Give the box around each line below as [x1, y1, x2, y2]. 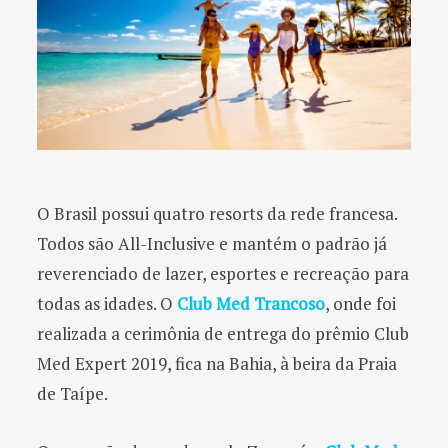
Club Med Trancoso [177, 291, 325, 315]
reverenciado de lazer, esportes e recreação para [37, 261, 409, 285]
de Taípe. [37, 381, 108, 405]
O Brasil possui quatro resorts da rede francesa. [37, 201, 397, 225]
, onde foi [325, 291, 396, 315]
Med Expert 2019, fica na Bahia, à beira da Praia [37, 351, 397, 375]
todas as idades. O [37, 291, 177, 315]
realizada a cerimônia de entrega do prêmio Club [37, 321, 409, 345]
